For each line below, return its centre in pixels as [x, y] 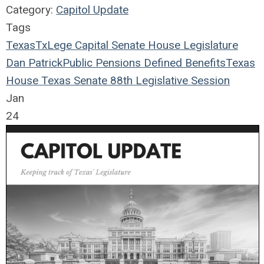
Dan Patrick [34, 62]
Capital [90, 45]
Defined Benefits [183, 62]
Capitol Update [92, 9]
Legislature [209, 45]
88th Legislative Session [169, 80]
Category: [31, 9]
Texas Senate [73, 80]
